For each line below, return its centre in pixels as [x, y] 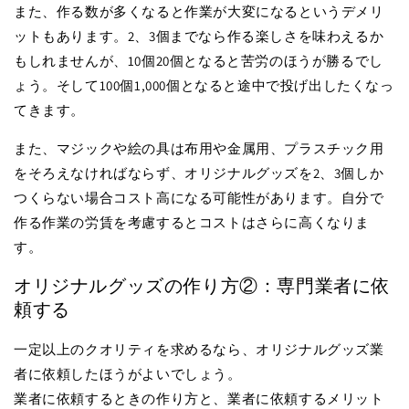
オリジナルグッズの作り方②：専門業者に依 [202, 286]
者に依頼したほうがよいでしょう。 [128, 373]
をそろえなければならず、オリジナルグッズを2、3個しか [199, 173]
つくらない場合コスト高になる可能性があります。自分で [199, 197]
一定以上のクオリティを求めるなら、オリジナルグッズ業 [199, 349]
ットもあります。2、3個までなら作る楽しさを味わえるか [199, 36]
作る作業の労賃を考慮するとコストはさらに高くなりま [192, 222]
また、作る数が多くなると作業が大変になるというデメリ [199, 11]
